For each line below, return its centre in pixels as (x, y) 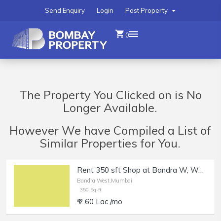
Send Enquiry (65, 10)
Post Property (147, 10)
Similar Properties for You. (110, 143)
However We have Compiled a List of (110, 130)
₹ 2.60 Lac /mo (100, 202)
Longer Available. (110, 108)
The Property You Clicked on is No (110, 95)
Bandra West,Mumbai (105, 181)
